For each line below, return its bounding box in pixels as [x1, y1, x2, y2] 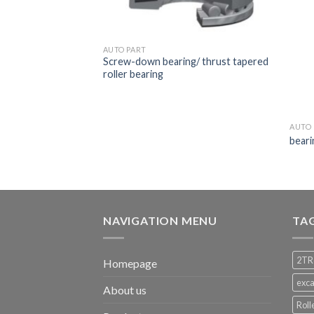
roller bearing [102, 68, 163, 81]
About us [103, 282, 146, 296]
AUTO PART [102, 44, 146, 54]
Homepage [103, 256, 157, 270]
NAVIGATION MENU [103, 213, 217, 227]
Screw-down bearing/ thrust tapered [102, 55, 268, 68]
